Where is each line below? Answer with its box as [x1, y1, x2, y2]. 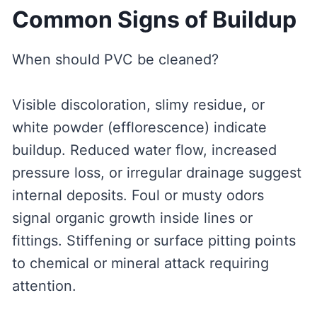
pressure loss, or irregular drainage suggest [11, 164, 301, 182]
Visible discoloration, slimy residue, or [11, 96, 265, 114]
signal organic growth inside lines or [11, 209, 253, 227]
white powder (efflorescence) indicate [11, 119, 267, 137]
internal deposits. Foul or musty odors [11, 187, 264, 204]
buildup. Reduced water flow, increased [11, 142, 277, 159]
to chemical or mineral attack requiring [11, 255, 269, 272]
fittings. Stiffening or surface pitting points [11, 232, 296, 250]
